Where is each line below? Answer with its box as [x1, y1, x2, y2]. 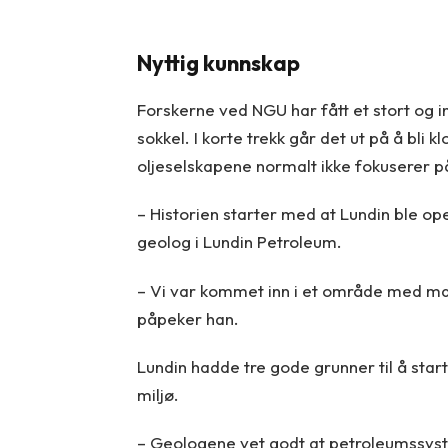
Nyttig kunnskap [136, 49, 300, 78]
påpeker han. [136, 307, 239, 329]
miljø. [136, 383, 179, 405]
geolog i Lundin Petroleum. [136, 231, 342, 253]
